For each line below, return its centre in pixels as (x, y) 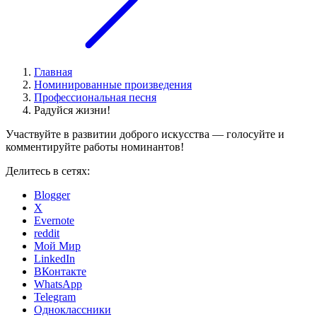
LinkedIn (54, 259)
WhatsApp (58, 284)
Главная (53, 72)
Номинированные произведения (113, 85)
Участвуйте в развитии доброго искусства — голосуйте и (145, 134)
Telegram (55, 297)
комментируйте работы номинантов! (95, 147)
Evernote (54, 221)
